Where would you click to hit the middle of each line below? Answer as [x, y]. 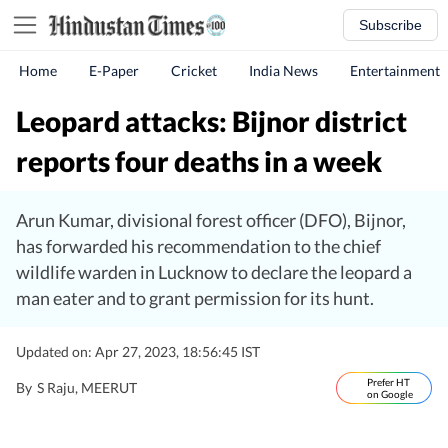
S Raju [56, 387]
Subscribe [390, 25]
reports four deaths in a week [199, 161]
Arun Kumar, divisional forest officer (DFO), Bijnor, [211, 220]
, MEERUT [106, 387]
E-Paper [114, 70]
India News [283, 70]
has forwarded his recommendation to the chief [198, 246]
